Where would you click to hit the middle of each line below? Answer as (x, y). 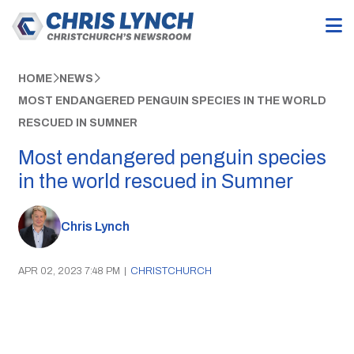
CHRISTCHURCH (171, 271)
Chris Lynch (95, 227)
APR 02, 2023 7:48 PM (69, 271)
